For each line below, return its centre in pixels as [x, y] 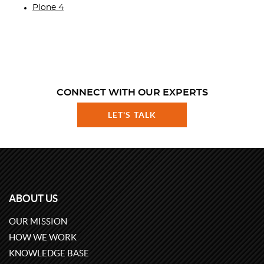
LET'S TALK [132, 115]
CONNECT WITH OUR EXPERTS [132, 93]
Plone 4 [48, 8]
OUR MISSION [38, 222]
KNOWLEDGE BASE [49, 253]
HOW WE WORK [43, 237]
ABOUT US [33, 199]
